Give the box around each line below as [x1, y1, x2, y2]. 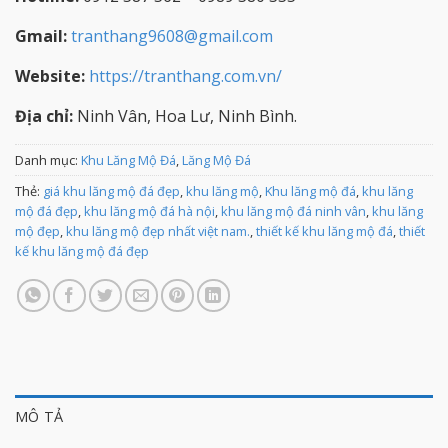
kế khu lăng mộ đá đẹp [15, 241, 149, 260]
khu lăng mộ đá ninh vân [221, 201, 366, 220]
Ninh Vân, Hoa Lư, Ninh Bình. [73, 104, 297, 127]
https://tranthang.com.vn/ [89, 64, 282, 87]
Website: [15, 64, 85, 87]
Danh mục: [15, 150, 81, 169]
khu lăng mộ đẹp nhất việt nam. [66, 221, 250, 240]
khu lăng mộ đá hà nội [84, 201, 215, 220]
